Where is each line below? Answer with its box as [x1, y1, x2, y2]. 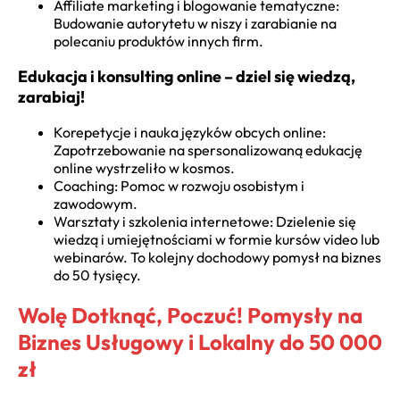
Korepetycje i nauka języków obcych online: [54, 122, 326, 141]
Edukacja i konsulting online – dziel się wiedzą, [18, 65, 355, 87]
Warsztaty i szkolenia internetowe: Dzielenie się [54, 212, 356, 230]
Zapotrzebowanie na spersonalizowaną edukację [54, 140, 362, 159]
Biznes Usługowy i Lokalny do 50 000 [18, 328, 382, 355]
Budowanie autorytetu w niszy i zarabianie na [54, 13, 337, 32]
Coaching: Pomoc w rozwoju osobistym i [54, 176, 304, 195]
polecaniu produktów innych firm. [54, 31, 263, 50]
